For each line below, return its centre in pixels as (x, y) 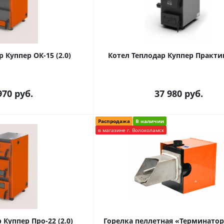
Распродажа (114, 121)
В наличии (150, 121)
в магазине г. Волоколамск (131, 130)
